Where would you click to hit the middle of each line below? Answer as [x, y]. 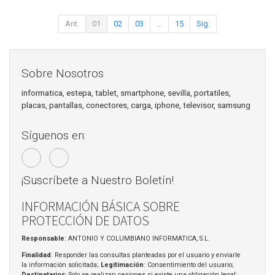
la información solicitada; [61, 265]
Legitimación [122, 265]
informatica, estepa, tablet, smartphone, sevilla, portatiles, [126, 92]
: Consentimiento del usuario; [189, 265]
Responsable [43, 239]
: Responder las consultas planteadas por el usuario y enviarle [146, 255]
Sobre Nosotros [63, 74]
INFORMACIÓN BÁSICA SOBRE [101, 206]
